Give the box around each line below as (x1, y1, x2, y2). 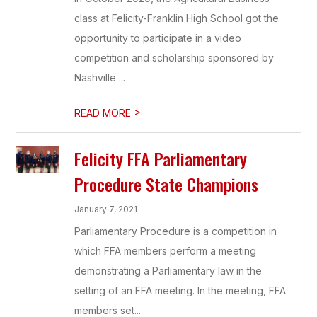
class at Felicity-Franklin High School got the (74, 12, 279, 24)
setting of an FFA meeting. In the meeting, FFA (74, 284, 287, 296)
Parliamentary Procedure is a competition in (74, 225, 277, 237)
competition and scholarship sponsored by (74, 52, 275, 64)
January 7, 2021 (74, 204, 138, 214)
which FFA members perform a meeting (74, 245, 257, 257)
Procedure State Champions (74, 171, 259, 197)
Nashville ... (74, 71, 126, 83)
